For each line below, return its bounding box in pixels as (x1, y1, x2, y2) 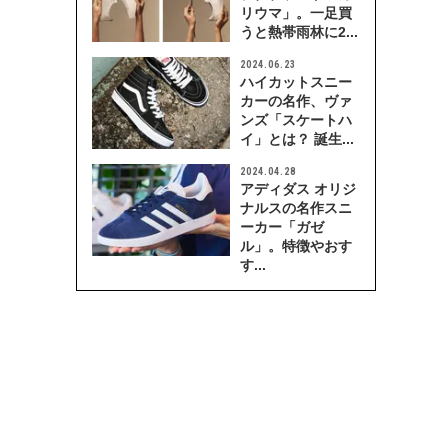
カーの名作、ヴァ (240, 93, 352, 109)
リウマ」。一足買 (240, 5, 352, 21)
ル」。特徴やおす (240, 238, 352, 254)
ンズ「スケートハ (240, 112, 352, 128)
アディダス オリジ (240, 181, 356, 197)
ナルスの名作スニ (240, 200, 352, 216)
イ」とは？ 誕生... (240, 131, 354, 147)
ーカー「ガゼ (240, 219, 324, 235)
